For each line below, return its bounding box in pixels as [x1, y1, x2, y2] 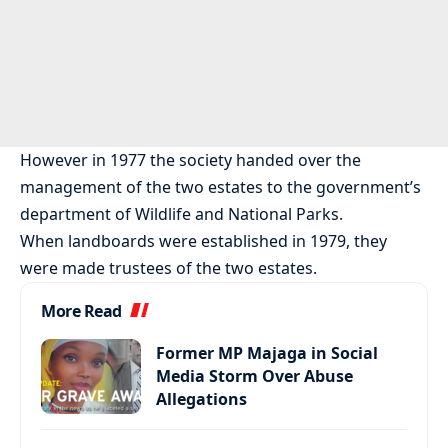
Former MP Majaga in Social [156, 342, 378, 365]
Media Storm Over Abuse [156, 365, 353, 388]
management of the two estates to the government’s [20, 176, 421, 199]
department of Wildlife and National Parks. [20, 203, 343, 226]
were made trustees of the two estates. [20, 257, 317, 280]
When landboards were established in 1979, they [20, 230, 387, 253]
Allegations [156, 388, 247, 411]
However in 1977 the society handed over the [20, 149, 361, 172]
